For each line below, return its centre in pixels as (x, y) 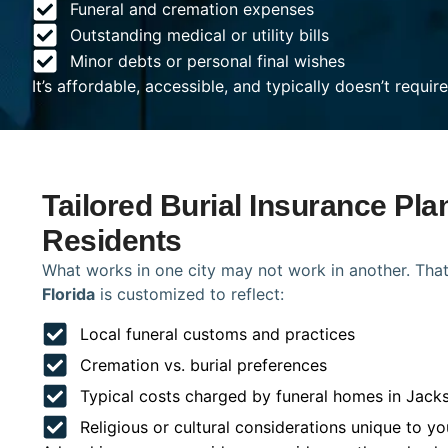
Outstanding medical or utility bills (199, 35)
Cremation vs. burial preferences (203, 364)
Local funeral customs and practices (217, 333)
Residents (112, 241)
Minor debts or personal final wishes (207, 61)
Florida (68, 294)
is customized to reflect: (189, 294)
